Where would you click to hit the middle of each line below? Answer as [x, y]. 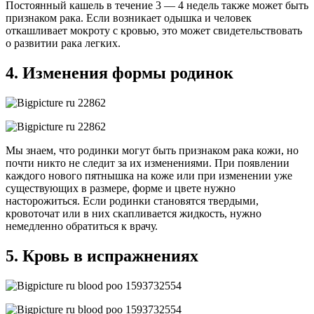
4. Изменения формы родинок [120, 73]
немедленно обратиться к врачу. [82, 226]
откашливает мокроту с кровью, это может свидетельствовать [154, 31]
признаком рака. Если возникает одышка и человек [129, 18]
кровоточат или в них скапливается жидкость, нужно [134, 214]
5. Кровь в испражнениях [102, 256]
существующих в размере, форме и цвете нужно [121, 189]
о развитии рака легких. [63, 43]
